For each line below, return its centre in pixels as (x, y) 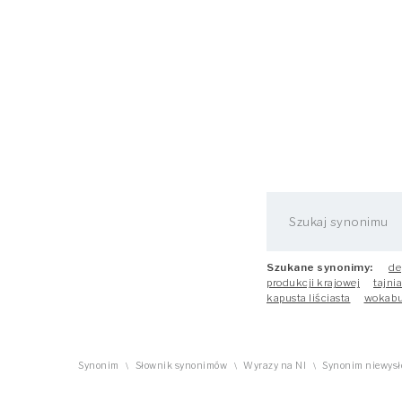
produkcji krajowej (313, 283)
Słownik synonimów (181, 366)
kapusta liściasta (309, 298)
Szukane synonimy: (320, 267)
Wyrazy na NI (275, 366)
